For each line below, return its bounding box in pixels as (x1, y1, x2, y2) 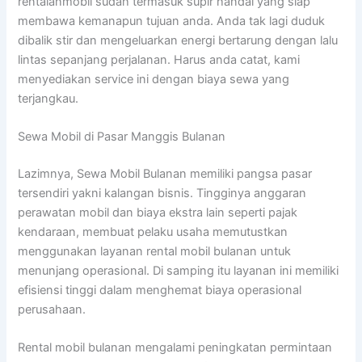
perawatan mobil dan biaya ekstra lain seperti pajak (18, 204, 298, 220)
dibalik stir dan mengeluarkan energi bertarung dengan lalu (18, 32, 339, 48)
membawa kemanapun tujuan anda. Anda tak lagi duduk (18, 13, 326, 28)
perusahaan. (18, 301, 86, 317)
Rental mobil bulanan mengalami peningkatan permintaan (18, 340, 333, 356)
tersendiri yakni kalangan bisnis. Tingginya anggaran (18, 185, 307, 200)
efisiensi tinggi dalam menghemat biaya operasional (18, 282, 302, 297)
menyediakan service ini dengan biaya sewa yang (18, 71, 290, 86)
